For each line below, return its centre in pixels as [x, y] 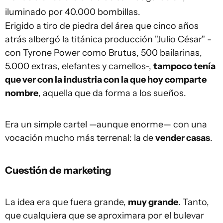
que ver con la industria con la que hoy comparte [106, 80]
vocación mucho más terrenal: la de [80, 138]
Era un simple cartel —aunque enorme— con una [106, 125]
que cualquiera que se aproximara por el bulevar [105, 216]
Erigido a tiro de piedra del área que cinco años [102, 26]
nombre [22, 93]
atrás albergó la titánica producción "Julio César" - [108, 40]
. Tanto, [194, 202]
